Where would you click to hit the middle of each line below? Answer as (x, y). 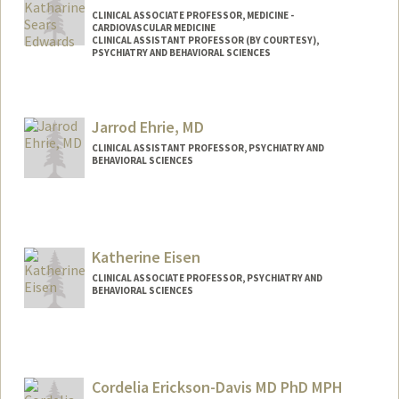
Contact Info (77, 98)
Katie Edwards (205, 138)
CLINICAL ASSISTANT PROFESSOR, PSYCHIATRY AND (208, 147)
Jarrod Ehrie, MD (147, 126)
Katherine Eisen (146, 256)
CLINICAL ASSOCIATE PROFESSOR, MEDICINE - (192, 16)
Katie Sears (197, 121)
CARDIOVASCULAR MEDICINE (153, 28)
